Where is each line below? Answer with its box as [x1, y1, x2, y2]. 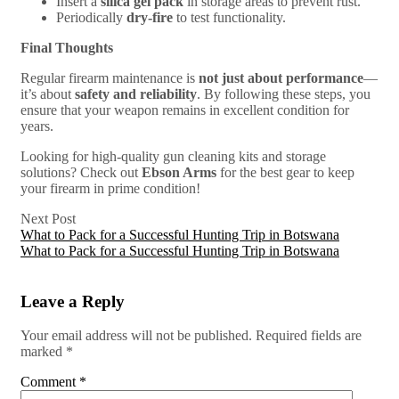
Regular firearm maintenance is [20, 69, 199, 85]
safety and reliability [75, 85, 197, 102]
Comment [20, 374, 79, 390]
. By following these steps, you [197, 85, 370, 102]
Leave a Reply [20, 291, 125, 311]
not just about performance [199, 69, 363, 85]
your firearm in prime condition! [20, 180, 200, 196]
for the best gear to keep [216, 164, 354, 180]
